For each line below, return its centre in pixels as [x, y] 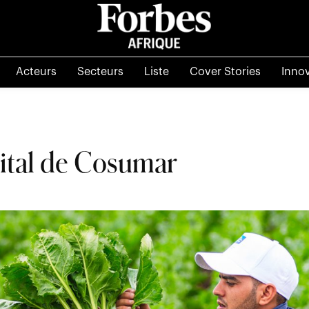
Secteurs [100, 71]
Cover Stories [225, 71]
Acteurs [36, 71]
